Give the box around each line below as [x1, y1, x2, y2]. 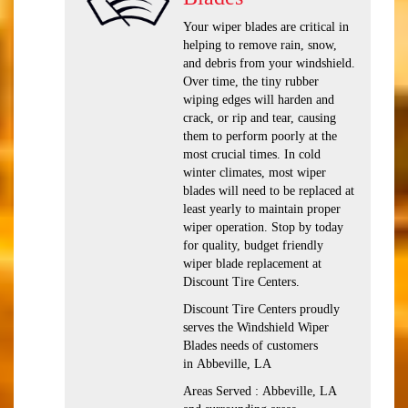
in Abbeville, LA [183, 357, 271, 371]
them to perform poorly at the [183, 129, 337, 143]
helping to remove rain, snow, [183, 38, 337, 52]
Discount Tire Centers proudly [183, 302, 340, 316]
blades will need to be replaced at [183, 184, 354, 198]
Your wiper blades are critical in [183, 20, 349, 34]
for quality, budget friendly [183, 239, 323, 252]
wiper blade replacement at [183, 257, 321, 270]
